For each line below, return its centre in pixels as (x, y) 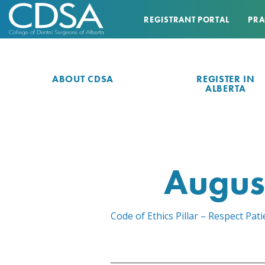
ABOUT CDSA (83, 79)
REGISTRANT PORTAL (187, 19)
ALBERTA (226, 89)
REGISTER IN (226, 79)
